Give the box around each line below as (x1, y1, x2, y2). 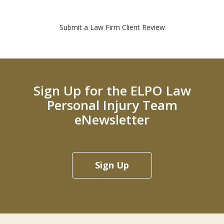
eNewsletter (74, 110, 149, 129)
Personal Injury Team (46, 96, 177, 114)
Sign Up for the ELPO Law (33, 81, 191, 100)
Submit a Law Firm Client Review (59, 22, 165, 32)
